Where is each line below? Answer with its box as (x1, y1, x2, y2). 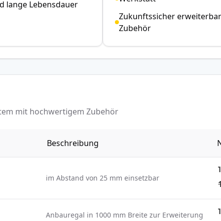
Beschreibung (47, 137, 99, 148)
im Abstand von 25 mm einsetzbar (46, 173, 160, 183)
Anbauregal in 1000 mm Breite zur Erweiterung (46, 210, 204, 220)
